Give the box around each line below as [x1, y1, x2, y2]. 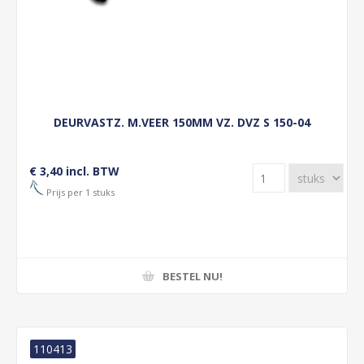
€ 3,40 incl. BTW [29, 163, 119, 179]
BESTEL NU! [162, 268, 223, 284]
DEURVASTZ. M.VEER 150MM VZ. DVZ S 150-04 [54, 115, 310, 130]
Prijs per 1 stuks [44, 185, 115, 198]
